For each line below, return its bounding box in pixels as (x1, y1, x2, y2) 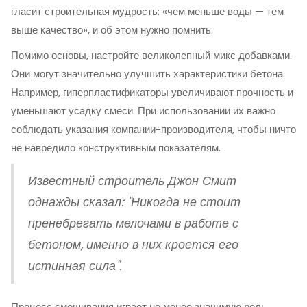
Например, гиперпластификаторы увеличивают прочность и (11, 85, 293, 99)
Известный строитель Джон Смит (28, 173, 236, 189)
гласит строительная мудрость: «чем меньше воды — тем (11, 4, 284, 19)
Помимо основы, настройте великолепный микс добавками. (11, 48, 292, 62)
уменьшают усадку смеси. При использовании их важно (11, 103, 275, 118)
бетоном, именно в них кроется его (28, 236, 238, 253)
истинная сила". (28, 258, 122, 274)
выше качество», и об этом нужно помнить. (11, 23, 213, 37)
